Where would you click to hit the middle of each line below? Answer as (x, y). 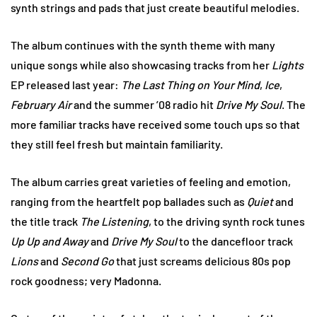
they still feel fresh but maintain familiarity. (117, 144)
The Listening (114, 221)
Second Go (87, 260)
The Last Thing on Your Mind (190, 84)
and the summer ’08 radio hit (144, 104)
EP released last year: (66, 84)
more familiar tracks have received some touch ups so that (155, 124)
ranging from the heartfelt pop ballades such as (129, 201)
